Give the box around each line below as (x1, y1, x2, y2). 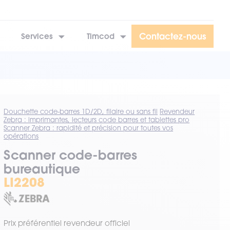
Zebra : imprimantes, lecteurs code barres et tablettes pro (4, 116, 190, 124)
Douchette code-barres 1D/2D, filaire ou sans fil (4, 107, 158, 116)
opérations (4, 132, 39, 140)
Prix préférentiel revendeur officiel (4, 218, 130, 228)
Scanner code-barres (4, 146, 138, 163)
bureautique (4, 160, 81, 177)
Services (21, 31, 53, 41)
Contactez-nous (139, 30, 206, 42)
